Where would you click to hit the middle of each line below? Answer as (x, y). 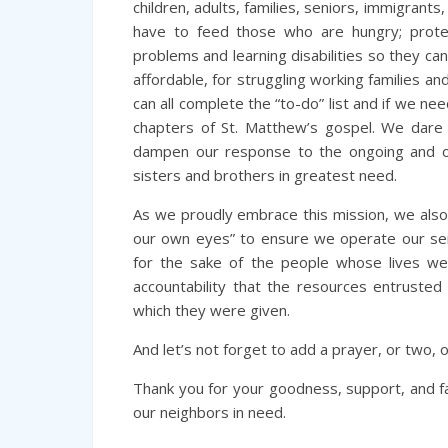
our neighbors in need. (209, 412)
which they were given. (211, 310)
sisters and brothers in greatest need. (265, 175)
